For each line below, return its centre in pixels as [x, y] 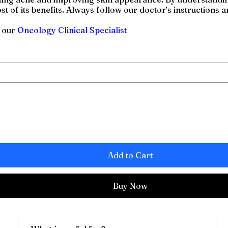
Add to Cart [130, 155]
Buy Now [130, 186]
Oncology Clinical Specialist [72, 30]
